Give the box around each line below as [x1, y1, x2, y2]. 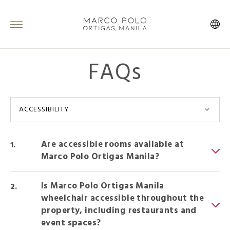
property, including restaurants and [41, 204, 197, 218]
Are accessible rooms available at [41, 138, 184, 151]
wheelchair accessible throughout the [41, 191, 204, 205]
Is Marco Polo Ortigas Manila [41, 179, 164, 193]
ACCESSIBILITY [19, 104, 70, 116]
